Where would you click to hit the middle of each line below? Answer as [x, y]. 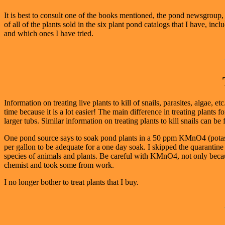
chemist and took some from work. [59, 165]
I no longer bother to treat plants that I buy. [71, 182]
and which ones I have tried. [49, 33]
